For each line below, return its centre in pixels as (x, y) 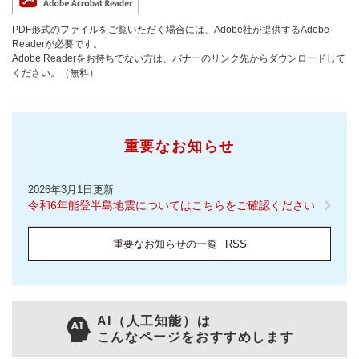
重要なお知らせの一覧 (165, 244)
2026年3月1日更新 (71, 190)
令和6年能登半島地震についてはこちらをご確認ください (171, 206)
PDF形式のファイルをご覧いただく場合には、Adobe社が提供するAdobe (171, 30)
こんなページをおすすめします (196, 337)
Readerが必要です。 (57, 44)
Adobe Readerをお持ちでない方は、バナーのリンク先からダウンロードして (179, 59)
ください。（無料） (55, 73)
